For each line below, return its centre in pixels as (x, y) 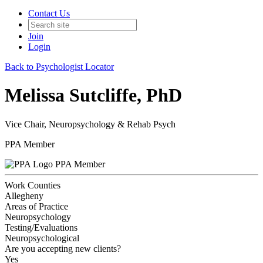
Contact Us (49, 13)
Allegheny (24, 195)
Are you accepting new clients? (63, 248)
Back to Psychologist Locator (59, 67)
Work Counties (33, 185)
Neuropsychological (42, 238)
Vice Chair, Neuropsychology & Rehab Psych (90, 124)
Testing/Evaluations (41, 227)
